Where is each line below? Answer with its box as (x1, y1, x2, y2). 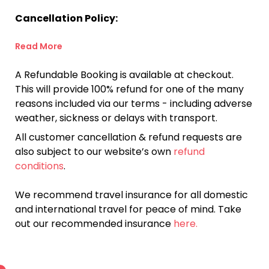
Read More (15, 40, 62, 52)
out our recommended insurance (15, 217, 174, 231)
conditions (15, 159, 64, 173)
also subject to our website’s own (15, 145, 174, 159)
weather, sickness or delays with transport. (15, 111, 217, 125)
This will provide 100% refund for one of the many (15, 82, 244, 96)
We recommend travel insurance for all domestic (15, 188, 248, 202)
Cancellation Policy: (15, 11, 118, 25)
